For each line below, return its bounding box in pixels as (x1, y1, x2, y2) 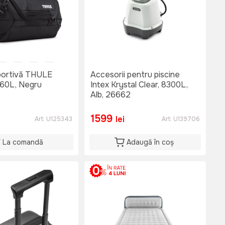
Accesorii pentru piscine (90, 69, 180, 80)
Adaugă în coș (127, 138, 174, 147)
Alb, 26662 (90, 89, 131, 100)
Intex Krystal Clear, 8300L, (90, 79, 188, 90)
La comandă (2, 138, 43, 147)
